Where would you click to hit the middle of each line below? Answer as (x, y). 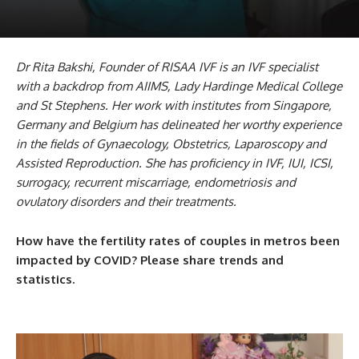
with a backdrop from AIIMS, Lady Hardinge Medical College (179, 86)
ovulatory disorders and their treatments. (126, 202)
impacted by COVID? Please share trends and (150, 260)
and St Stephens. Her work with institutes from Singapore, (174, 105)
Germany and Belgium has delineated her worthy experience (179, 125)
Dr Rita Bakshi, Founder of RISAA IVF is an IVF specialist (167, 67)
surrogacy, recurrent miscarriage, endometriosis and (156, 182)
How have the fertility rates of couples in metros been (178, 241)
